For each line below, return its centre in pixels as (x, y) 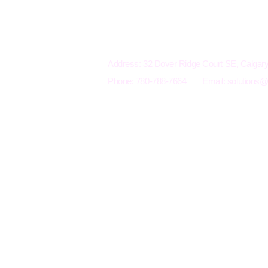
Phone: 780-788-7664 (147, 81)
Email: (215, 81)
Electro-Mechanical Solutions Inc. (169, 53)
